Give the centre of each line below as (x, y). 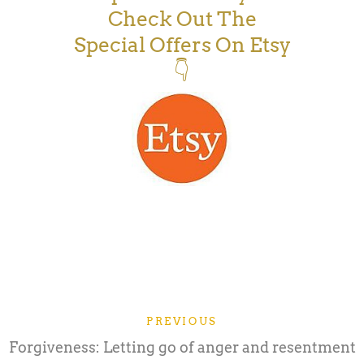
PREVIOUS (182, 322)
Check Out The (182, 18)
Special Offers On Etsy (182, 44)
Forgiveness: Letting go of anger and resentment (182, 348)
